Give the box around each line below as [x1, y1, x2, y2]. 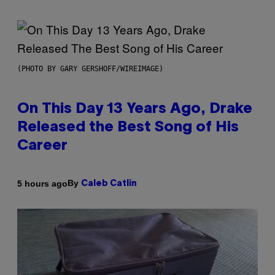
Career [17, 139, 68, 153]
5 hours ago [17, 178, 68, 188]
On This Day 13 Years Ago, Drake [17, 103, 252, 117]
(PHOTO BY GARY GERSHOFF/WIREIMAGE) [17, 64, 163, 74]
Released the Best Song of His [17, 121, 239, 135]
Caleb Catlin [81, 180, 137, 188]
